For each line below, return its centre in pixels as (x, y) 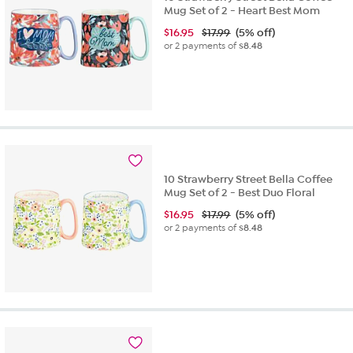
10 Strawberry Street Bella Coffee (249, 179)
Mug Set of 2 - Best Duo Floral (240, 192)
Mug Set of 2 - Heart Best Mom (242, 10)
